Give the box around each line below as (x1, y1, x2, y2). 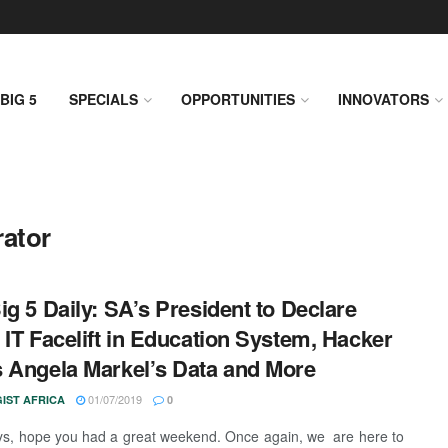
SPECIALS (69, 89, 138, 109)
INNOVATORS (338, 89, 429, 109)
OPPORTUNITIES (181, 89, 295, 109)
